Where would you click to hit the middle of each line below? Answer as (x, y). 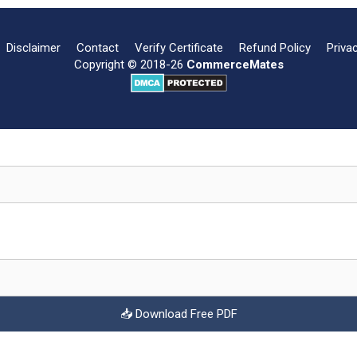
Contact (98, 47)
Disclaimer (33, 47)
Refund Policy (275, 47)
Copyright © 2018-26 (130, 64)
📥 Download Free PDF (178, 314)
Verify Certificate (179, 47)
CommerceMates (235, 64)
